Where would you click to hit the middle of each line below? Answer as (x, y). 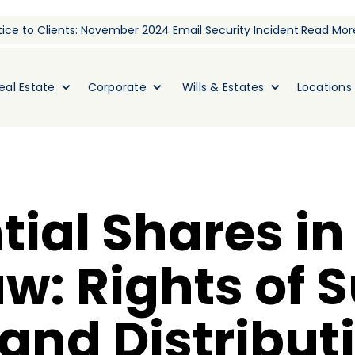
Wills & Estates (223, 87)
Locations (324, 87)
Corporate (117, 87)
